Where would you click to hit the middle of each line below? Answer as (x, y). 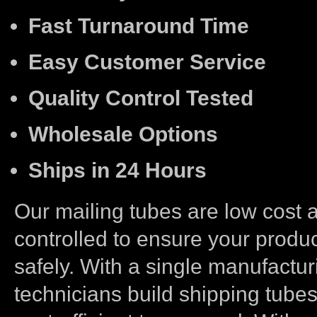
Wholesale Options (123, 134)
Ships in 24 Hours (117, 170)
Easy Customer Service (147, 62)
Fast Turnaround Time (139, 26)
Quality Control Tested (141, 98)
